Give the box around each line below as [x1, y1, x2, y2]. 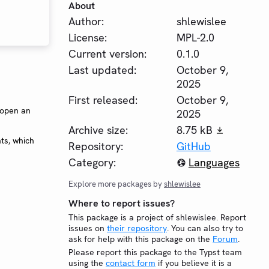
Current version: [68, 47, 147, 61]
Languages [188, 156, 240, 169]
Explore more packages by [68, 179, 164, 189]
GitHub [176, 139, 211, 153]
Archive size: [68, 123, 128, 137]
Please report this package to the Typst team [68, 247, 242, 258]
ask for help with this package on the [68, 234, 213, 244]
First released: [68, 93, 138, 107]
